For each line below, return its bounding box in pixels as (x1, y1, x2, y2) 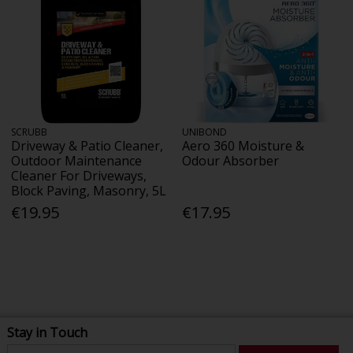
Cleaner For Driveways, (11, 166, 147, 184)
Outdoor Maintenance (11, 151, 143, 169)
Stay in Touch (6, 323, 87, 341)
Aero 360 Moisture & (182, 136, 305, 154)
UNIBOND (182, 124, 228, 139)
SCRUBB (11, 124, 48, 139)
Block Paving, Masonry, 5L (11, 181, 167, 199)
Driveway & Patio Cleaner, (11, 136, 164, 154)
